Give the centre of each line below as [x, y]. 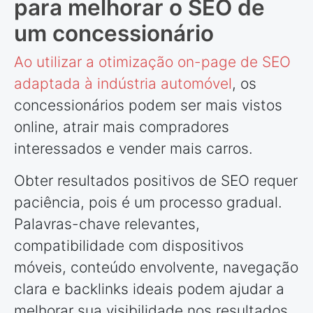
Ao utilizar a [56, 62]
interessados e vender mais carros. [133, 149]
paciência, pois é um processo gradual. [148, 203]
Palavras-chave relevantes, [107, 224]
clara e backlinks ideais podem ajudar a [149, 289]
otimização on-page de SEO [195, 62]
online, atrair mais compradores [122, 127]
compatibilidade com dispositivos [129, 246]
